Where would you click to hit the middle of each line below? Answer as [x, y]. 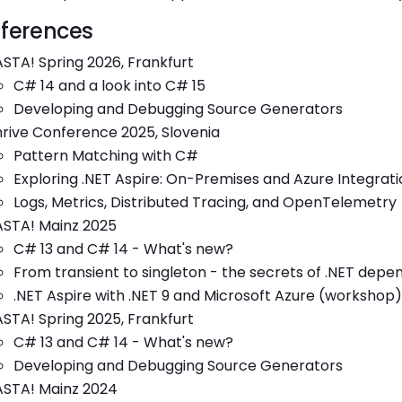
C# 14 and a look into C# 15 [109, 86]
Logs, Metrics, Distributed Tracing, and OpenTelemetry [205, 202]
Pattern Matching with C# [106, 156]
